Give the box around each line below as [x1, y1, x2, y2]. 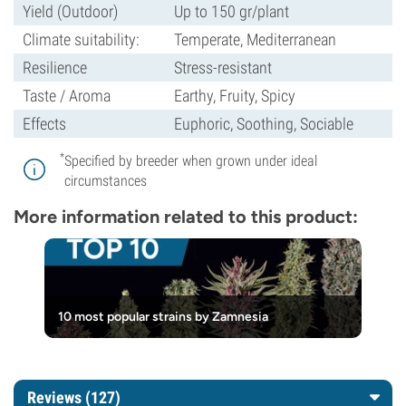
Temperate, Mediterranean [174, 30, 336, 49]
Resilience [23, 58, 87, 77]
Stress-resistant [174, 58, 272, 77]
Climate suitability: [23, 30, 140, 49]
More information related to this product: [14, 206, 358, 227]
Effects [23, 114, 66, 133]
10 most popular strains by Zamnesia [58, 309, 268, 324]
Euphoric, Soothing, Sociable [174, 114, 353, 133]
